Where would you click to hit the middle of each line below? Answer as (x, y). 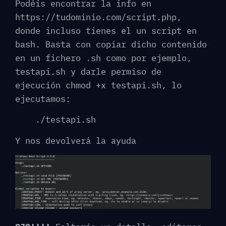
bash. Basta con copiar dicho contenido (111, 45)
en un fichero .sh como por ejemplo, (103, 58)
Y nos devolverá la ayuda (76, 140)
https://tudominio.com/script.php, (98, 17)
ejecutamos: (43, 99)
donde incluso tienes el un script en (106, 31)
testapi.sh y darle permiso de (88, 72)
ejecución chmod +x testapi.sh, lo (98, 86)
